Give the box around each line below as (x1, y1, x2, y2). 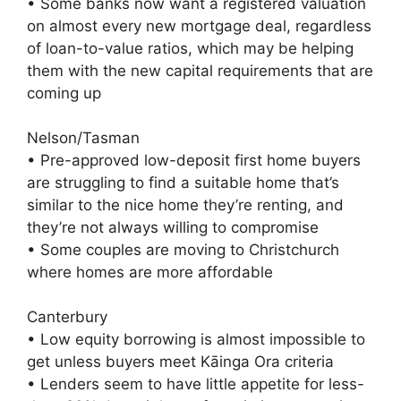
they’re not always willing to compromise (27, 218, 319, 236)
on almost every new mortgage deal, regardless (27, 16, 371, 35)
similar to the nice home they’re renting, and (27, 195, 344, 214)
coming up (27, 83, 101, 102)
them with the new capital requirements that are (27, 61, 373, 80)
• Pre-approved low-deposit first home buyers (27, 150, 361, 169)
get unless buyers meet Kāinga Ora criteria (27, 352, 334, 371)
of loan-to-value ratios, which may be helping (27, 38, 354, 57)
